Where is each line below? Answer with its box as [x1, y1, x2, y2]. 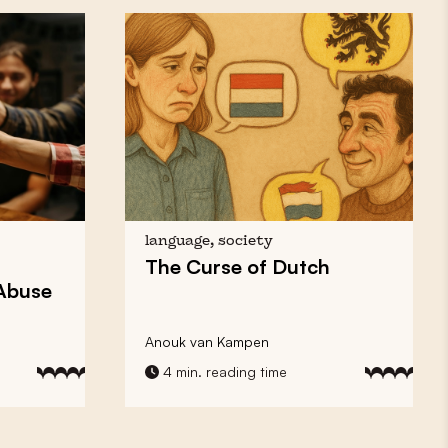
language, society [144, 234, 273, 248]
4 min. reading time [158, 362, 287, 380]
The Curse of [144, 253, 272, 279]
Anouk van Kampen [144, 332, 269, 350]
